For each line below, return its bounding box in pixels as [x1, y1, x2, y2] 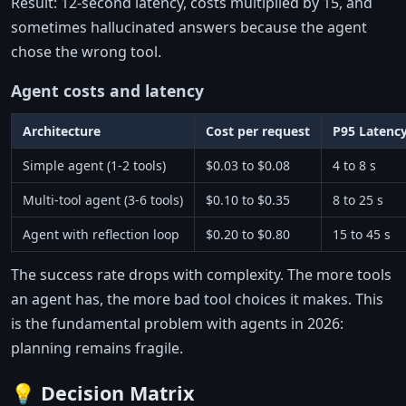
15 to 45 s [333, 225, 391, 243]
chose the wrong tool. [11, 41, 161, 62]
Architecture [23, 121, 101, 140]
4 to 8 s [333, 156, 376, 174]
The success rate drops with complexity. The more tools [11, 264, 391, 285]
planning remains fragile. [11, 337, 183, 358]
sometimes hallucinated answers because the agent [11, 16, 367, 37]
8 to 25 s [333, 190, 383, 208]
